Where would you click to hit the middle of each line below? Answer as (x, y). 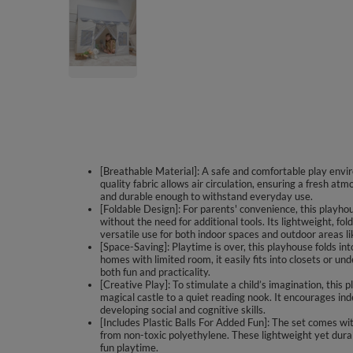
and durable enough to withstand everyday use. (206, 196)
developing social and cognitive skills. (183, 310)
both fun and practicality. (155, 272)
